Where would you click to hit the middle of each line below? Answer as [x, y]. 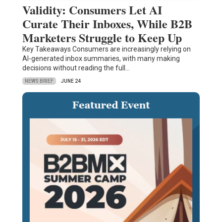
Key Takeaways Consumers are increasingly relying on [106, 49]
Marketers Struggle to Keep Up [102, 38]
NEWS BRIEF [39, 81]
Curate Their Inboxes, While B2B [107, 24]
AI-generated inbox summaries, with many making [101, 59]
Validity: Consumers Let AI [92, 10]
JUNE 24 [71, 81]
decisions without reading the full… [76, 68]
